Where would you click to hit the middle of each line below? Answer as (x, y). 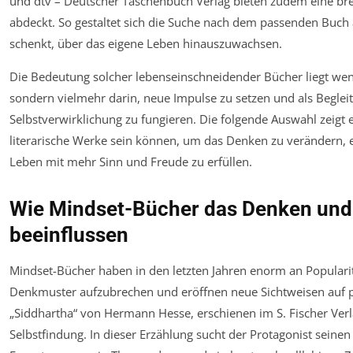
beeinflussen (69, 235)
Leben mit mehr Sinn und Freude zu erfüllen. (131, 162)
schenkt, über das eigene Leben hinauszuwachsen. (146, 44)
